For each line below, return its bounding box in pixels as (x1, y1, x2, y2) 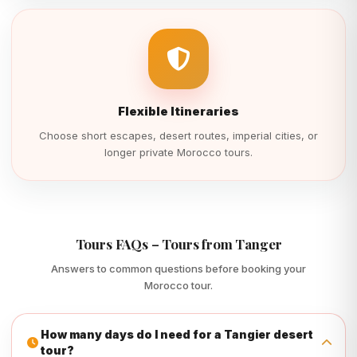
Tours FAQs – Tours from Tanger (75, 235, 282, 253)
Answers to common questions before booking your (51, 262, 306, 275)
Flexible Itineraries (118, 104, 239, 119)
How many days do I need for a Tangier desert (41, 328, 314, 341)
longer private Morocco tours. (104, 146, 253, 159)
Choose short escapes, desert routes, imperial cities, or (39, 129, 318, 142)
